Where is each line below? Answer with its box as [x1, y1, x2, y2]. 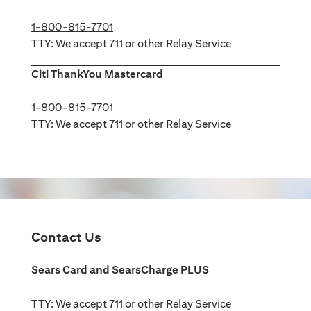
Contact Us [31, 229, 101, 244]
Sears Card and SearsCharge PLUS [31, 263, 209, 276]
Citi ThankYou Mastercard [31, 67, 163, 81]
